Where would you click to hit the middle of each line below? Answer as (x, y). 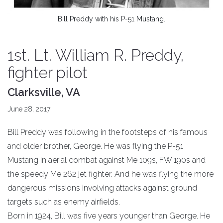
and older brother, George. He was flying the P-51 (95, 146)
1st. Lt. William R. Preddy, (96, 55)
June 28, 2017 (29, 109)
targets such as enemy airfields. (64, 202)
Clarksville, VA (44, 92)
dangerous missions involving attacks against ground (102, 188)
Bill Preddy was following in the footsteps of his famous (108, 132)
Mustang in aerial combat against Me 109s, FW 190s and (107, 160)
